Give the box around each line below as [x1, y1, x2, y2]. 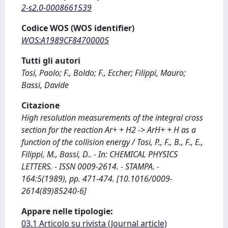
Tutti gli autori [21, 55, 80, 66]
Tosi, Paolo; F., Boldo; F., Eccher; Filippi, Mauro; [21, 67, 186, 78]
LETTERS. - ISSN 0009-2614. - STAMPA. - [21, 161, 159, 172]
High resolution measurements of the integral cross [21, 112, 203, 123]
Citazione [21, 100, 60, 111]
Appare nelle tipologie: [21, 206, 113, 217]
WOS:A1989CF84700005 [21, 35, 109, 46]
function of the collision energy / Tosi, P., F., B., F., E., [21, 136, 203, 148]
